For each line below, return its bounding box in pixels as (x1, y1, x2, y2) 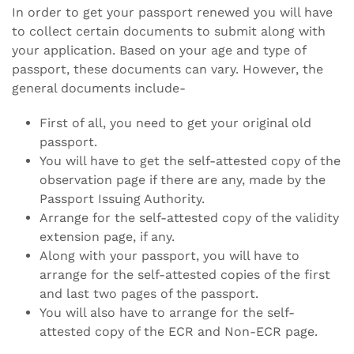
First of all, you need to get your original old (40, 115, 311, 130)
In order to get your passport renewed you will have (12, 4, 333, 20)
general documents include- (12, 80, 186, 96)
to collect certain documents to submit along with (12, 23, 326, 39)
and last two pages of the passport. (40, 285, 258, 301)
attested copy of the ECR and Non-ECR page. (40, 323, 318, 339)
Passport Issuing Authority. (40, 190, 205, 206)
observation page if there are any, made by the (40, 171, 326, 187)
